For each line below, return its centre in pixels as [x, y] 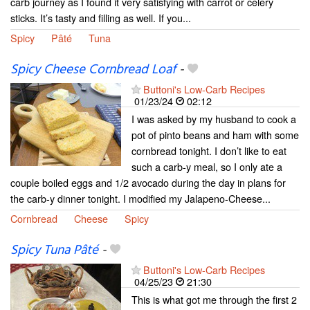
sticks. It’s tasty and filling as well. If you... [101, 18]
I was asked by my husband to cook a [214, 119]
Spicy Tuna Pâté [54, 251]
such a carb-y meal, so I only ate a [207, 167]
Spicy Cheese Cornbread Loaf [93, 70]
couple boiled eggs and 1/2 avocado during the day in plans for [148, 183]
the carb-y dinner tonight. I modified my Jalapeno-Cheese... [140, 199]
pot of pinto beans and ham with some [215, 135]
